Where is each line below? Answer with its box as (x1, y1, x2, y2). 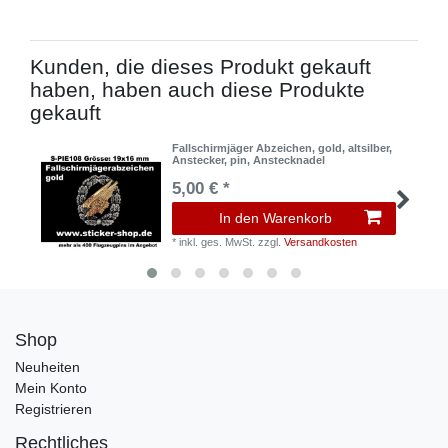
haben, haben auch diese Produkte (30, 78, 365, 102)
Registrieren (15, 400, 92, 417)
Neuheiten (15, 358, 80, 375)
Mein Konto (15, 379, 87, 396)
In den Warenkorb (219, 210, 332, 227)
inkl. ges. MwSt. (179, 236, 256, 249)
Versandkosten (284, 236, 358, 249)
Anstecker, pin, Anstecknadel (172, 154, 326, 167)
